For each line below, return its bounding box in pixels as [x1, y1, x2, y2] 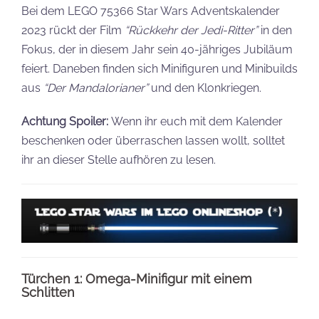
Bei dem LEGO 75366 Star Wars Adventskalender [21, 4, 280, 19]
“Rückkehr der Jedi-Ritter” [125, 23, 258, 38]
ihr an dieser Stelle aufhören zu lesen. [21, 153, 216, 167]
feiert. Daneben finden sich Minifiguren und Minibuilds [21, 62, 298, 76]
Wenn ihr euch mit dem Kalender [111, 115, 283, 129]
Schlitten [21, 285, 75, 300]
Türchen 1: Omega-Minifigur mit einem [21, 271, 252, 287]
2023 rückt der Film [21, 23, 125, 38]
